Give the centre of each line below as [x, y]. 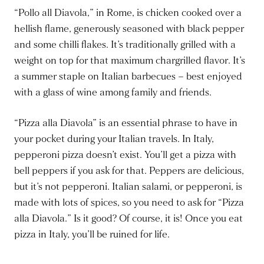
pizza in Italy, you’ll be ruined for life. [92, 235]
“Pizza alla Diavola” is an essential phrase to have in [126, 123]
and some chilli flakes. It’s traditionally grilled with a [125, 45]
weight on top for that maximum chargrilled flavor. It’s [130, 61]
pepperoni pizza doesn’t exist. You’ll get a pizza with [125, 155]
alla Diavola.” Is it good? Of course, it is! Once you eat [128, 219]
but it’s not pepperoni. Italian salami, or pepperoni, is [128, 187]
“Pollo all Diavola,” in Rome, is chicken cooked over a [128, 13]
